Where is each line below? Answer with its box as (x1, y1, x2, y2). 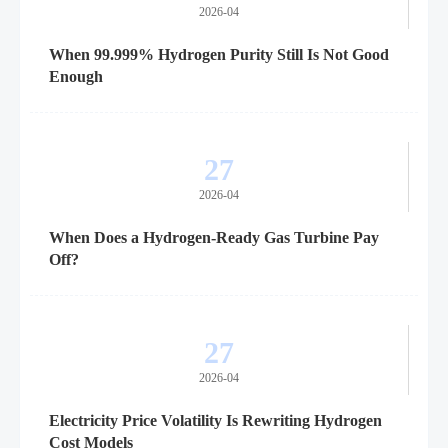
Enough (48, 67, 103, 85)
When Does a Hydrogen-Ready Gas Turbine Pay (48, 228, 379, 246)
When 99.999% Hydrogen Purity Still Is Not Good (48, 45, 389, 63)
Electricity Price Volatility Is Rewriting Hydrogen (48, 411, 382, 429)
